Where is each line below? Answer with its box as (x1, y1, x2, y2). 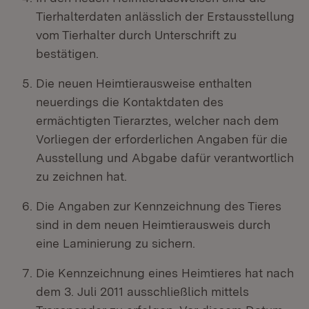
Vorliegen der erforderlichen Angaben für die (36, 132, 288, 146)
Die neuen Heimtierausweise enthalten (36, 76, 252, 90)
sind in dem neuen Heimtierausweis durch (36, 217, 270, 232)
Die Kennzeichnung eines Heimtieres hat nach (36, 266, 294, 280)
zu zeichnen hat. (36, 169, 127, 183)
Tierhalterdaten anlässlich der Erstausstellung (36, 9, 295, 23)
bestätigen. (36, 46, 99, 61)
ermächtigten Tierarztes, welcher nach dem (36, 113, 279, 128)
